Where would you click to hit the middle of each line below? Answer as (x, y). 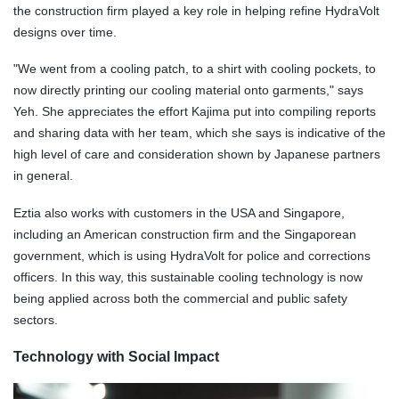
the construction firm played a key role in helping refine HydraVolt (196, 10)
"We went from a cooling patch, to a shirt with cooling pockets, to (195, 69)
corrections (339, 255)
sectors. (36, 319)
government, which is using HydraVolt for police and (161, 255)
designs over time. (65, 32)
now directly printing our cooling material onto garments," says (188, 90)
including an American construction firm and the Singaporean (185, 234)
